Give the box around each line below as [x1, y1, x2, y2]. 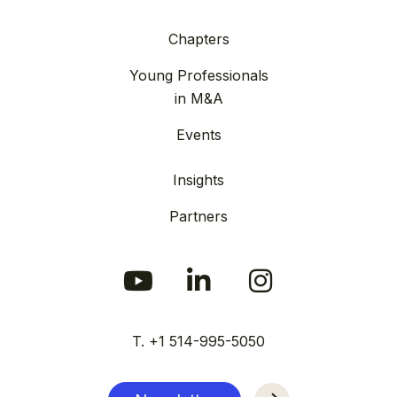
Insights [173, 171, 224, 190]
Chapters [167, 30, 230, 49]
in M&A [174, 90, 223, 108]
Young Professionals [128, 66, 269, 85]
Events [175, 126, 222, 144]
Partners [169, 207, 228, 226]
